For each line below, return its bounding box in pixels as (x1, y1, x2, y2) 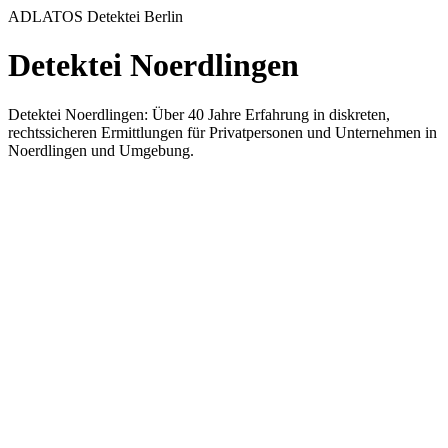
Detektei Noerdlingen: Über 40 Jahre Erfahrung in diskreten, (8, 105, 390, 123)
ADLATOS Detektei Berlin (8, 8, 183, 25)
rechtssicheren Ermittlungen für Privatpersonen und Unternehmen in (8, 123, 437, 141)
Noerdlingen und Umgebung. (8, 141, 194, 159)
